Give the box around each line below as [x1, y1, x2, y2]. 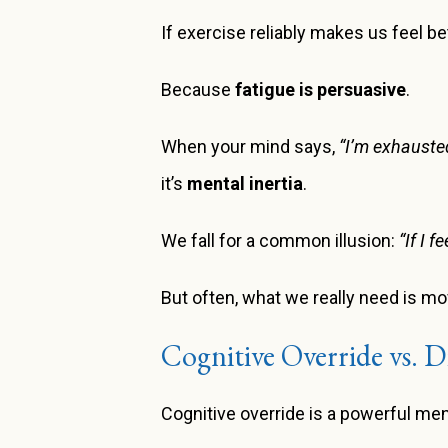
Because [161, 79, 236, 101]
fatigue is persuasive [235, 79, 407, 101]
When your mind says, [161, 136, 340, 158]
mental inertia [187, 173, 304, 195]
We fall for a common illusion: [161, 230, 400, 252]
